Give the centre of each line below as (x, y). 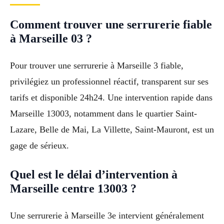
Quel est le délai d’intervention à (94, 175)
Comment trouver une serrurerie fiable (111, 24)
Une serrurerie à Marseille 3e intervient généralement (107, 216)
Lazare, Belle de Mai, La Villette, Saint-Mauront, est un (112, 129)
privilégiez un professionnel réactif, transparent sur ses (109, 81)
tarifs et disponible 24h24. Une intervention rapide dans (111, 97)
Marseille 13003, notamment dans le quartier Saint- (103, 113)
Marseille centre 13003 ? (73, 189)
